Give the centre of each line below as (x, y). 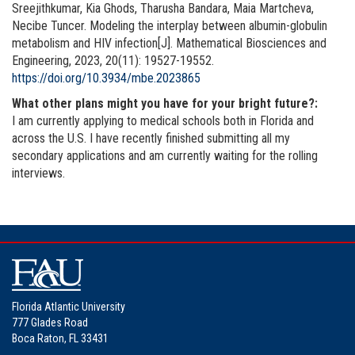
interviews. (38, 173)
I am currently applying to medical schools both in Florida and (163, 120)
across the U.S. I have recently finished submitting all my (151, 138)
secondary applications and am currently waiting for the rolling (165, 155)
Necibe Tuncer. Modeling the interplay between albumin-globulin (170, 25)
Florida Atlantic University (69, 306)
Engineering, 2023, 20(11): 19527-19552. (113, 60)
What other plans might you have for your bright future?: (165, 103)
